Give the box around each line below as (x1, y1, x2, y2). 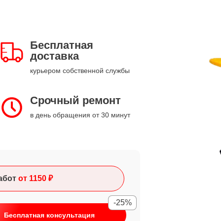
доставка (30, 50, 79, 62)
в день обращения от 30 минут (30, 111, 130, 119)
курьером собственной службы (30, 67, 130, 74)
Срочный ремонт (30, 94, 121, 107)
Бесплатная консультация (4, 211, 95, 219)
